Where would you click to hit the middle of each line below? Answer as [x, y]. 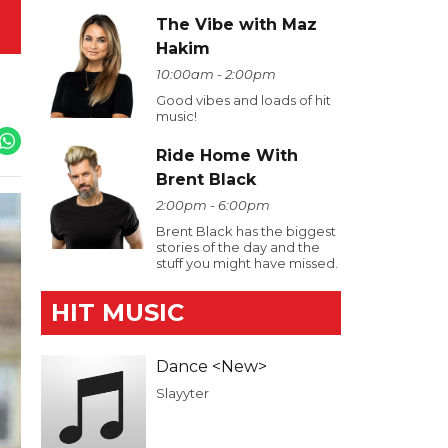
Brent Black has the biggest [246, 231]
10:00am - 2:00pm [216, 74]
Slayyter [182, 393]
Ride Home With [227, 155]
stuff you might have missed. [247, 263]
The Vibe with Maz [236, 24]
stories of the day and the [238, 247]
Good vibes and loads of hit [243, 100]
